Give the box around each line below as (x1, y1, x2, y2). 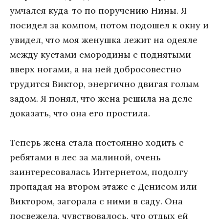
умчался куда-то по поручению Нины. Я (10, 4, 187, 16)
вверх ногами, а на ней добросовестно (10, 63, 181, 75)
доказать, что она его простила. (10, 107, 150, 119)
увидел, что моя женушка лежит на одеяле (10, 34, 197, 45)
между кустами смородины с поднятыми (10, 48, 191, 60)
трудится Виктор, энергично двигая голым (10, 78, 199, 89)
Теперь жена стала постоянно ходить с (10, 137, 184, 149)
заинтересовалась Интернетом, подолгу (10, 166, 188, 178)
